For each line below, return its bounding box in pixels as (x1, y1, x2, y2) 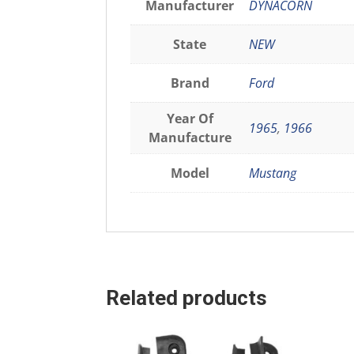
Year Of (166, 109, 213, 127)
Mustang (249, 164, 297, 182)
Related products (106, 286, 268, 311)
